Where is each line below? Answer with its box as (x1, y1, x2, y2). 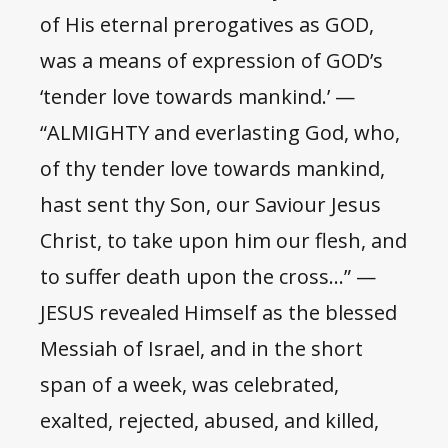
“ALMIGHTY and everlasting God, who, (40, 119, 400, 147)
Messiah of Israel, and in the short (40, 335, 363, 363)
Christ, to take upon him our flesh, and (40, 227, 407, 255)
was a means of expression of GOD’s (40, 47, 383, 75)
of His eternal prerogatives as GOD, (40, 11, 374, 39)
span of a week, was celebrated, (40, 371, 339, 399)
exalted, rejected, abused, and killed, (40, 407, 379, 435)
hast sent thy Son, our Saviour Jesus (40, 191, 381, 219)
